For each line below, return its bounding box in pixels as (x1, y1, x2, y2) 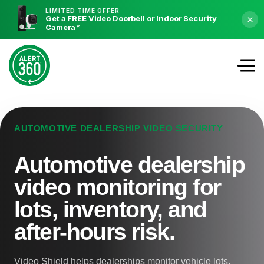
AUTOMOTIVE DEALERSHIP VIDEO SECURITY (14, 123, 223, 133)
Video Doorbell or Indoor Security (86, 13, 217, 23)
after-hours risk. (14, 219, 175, 245)
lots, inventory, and (14, 197, 207, 222)
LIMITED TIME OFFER (45, 6, 120, 14)
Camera (45, 22, 76, 32)
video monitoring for (14, 174, 221, 200)
